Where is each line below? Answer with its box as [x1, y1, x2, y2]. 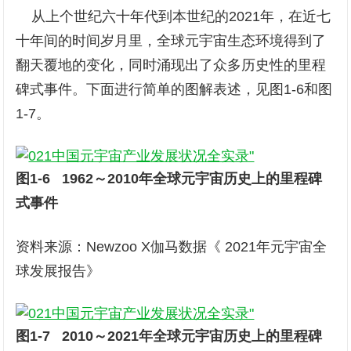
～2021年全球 [93, 328, 182, 344]
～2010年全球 [93, 171, 182, 186]
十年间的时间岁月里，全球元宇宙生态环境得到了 [16, 33, 327, 49]
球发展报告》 [16, 263, 101, 279]
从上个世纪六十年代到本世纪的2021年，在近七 [16, 9, 331, 24]
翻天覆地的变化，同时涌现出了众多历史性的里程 [16, 57, 327, 73]
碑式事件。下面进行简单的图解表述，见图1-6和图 [16, 81, 333, 97]
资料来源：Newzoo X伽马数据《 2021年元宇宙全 [16, 239, 327, 255]
